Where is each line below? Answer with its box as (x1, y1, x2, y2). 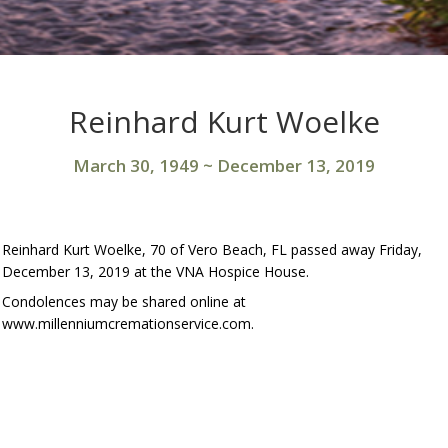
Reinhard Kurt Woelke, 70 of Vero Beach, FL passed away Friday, (2, 240, 423, 259)
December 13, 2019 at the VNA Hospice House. (2, 262, 310, 281)
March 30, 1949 (73, 154, 199, 177)
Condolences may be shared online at (2, 292, 247, 311)
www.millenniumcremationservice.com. (2, 314, 255, 333)
